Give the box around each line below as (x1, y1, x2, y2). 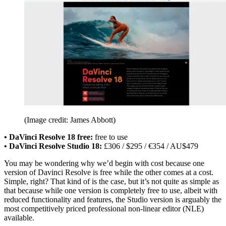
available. (4, 213, 34, 222)
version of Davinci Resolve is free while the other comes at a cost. (4, 168, 213, 177)
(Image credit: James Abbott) (24, 116, 116, 125)
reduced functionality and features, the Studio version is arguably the (4, 195, 221, 204)
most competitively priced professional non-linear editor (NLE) (4, 204, 204, 213)
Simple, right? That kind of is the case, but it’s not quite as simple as (4, 177, 219, 186)
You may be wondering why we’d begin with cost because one (4, 159, 204, 168)
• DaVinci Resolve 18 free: (4, 133, 93, 142)
